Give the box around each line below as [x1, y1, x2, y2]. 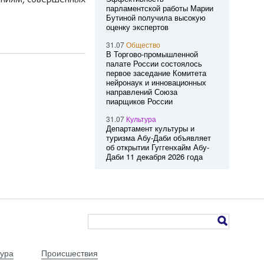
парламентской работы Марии [105, 2, 213, 14]
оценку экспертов [105, 21, 169, 32]
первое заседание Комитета [105, 67, 206, 78]
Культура [126, 114, 156, 124]
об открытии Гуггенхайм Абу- [105, 141, 209, 153]
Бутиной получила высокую [105, 12, 206, 23]
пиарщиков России [105, 95, 173, 107]
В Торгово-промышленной [105, 48, 198, 60]
